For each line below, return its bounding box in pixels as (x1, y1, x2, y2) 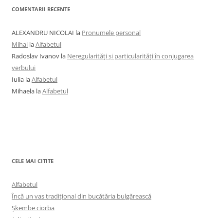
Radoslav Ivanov (12, 51, 59, 60)
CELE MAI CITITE (12, 157, 54, 164)
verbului (12, 63, 36, 72)
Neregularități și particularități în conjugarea (67, 51, 194, 60)
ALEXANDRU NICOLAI (12, 28, 74, 37)
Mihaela (12, 86, 35, 95)
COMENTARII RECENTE (12, 5, 70, 13)
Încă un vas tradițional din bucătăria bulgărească (12, 191, 151, 200)
